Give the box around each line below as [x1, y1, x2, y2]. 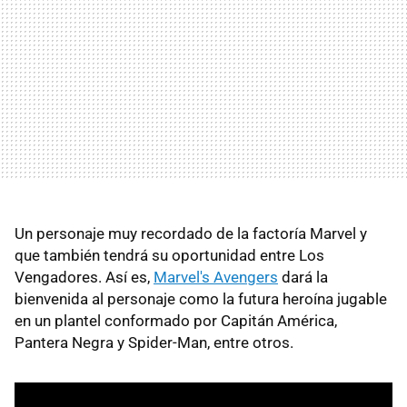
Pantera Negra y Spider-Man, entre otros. [15, 333, 293, 352]
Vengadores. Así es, [15, 267, 154, 286]
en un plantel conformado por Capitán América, [15, 311, 337, 330]
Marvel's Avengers [154, 267, 278, 286]
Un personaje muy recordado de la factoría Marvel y [15, 223, 367, 243]
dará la [278, 267, 328, 286]
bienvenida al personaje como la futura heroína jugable [15, 289, 387, 308]
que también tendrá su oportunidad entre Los [15, 245, 324, 264]
